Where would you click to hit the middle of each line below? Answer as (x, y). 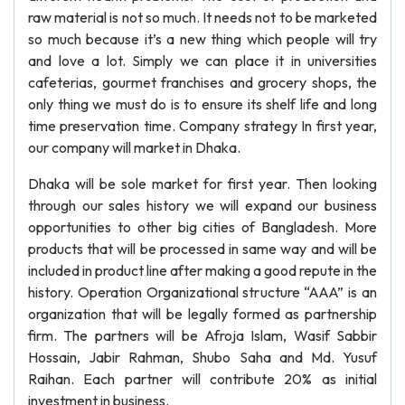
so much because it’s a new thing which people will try (202, 39)
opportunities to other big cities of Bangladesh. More (202, 227)
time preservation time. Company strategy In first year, (202, 126)
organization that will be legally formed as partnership (202, 314)
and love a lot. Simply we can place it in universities (202, 61)
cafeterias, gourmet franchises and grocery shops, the (202, 82)
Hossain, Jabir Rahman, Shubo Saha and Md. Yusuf (202, 357)
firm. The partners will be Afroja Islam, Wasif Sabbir (202, 335)
